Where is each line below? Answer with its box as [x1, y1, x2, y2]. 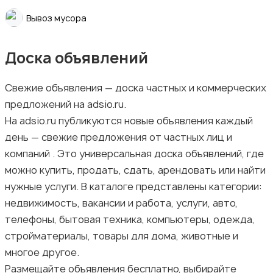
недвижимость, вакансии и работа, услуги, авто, [5, 196, 238, 210]
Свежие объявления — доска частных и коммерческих [5, 81, 266, 95]
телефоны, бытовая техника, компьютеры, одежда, [5, 213, 255, 227]
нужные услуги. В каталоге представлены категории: [5, 180, 262, 194]
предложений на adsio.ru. [5, 97, 126, 112]
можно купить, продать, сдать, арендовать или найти [5, 163, 266, 177]
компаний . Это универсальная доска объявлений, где [5, 147, 264, 161]
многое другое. [5, 246, 79, 260]
